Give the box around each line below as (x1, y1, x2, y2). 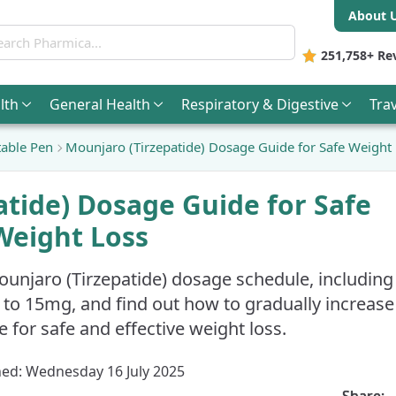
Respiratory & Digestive (181, 94, 339, 114)
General (49, 94, 106, 114)
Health (106, 94, 150, 114)
